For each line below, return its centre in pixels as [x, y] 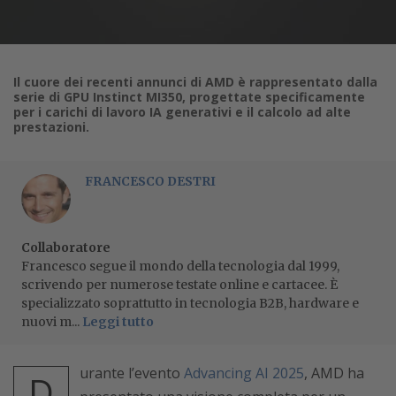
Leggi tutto [118, 321]
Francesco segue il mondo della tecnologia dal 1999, [180, 266]
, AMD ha [334, 373]
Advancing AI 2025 [242, 373]
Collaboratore [66, 247]
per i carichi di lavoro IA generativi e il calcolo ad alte [182, 111]
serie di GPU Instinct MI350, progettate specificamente [189, 96]
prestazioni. [51, 126]
